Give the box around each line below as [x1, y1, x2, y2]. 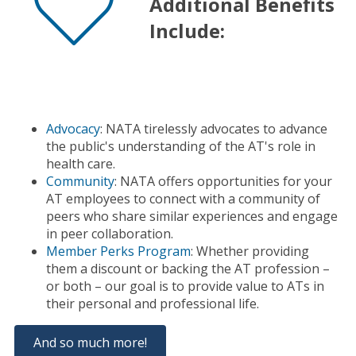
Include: [149, 17, 225, 44]
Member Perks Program [45, 242, 191, 261]
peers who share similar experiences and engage [45, 207, 338, 226]
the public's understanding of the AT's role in [45, 137, 315, 156]
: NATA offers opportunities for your [114, 172, 332, 191]
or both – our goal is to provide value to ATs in [45, 277, 324, 296]
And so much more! [33, 334, 147, 352]
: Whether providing [190, 242, 309, 261]
